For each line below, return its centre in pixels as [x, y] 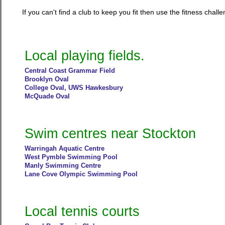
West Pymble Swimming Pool [71, 157]
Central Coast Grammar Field [70, 71]
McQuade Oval [47, 96]
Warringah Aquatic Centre [64, 148]
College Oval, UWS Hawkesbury [74, 88]
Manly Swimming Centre [63, 165]
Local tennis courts [82, 211]
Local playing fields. [84, 55]
